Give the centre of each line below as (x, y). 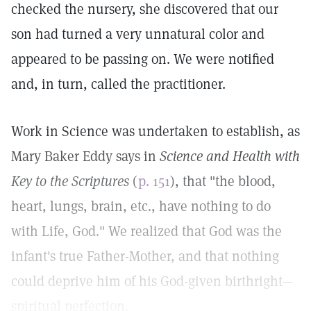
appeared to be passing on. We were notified (143, 59)
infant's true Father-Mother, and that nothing (145, 256)
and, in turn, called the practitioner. (118, 84)
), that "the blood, (223, 181)
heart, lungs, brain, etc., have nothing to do (141, 206)
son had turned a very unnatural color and (138, 34)
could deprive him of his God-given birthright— (152, 281)
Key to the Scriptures (70, 181)
